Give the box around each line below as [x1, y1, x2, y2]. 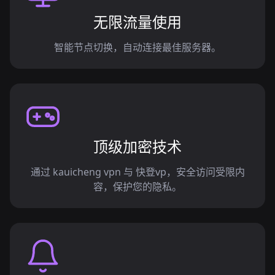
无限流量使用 [93, 12, 182, 32]
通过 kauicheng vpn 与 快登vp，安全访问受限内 [30, 165, 245, 179]
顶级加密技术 [93, 136, 182, 157]
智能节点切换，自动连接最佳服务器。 [54, 41, 221, 54]
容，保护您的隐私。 [93, 180, 182, 193]
